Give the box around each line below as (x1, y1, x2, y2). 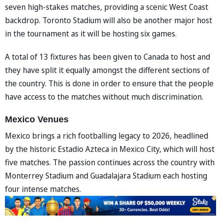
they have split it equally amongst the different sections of (5, 64, 210, 75)
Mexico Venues (5, 114, 69, 124)
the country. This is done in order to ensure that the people (5, 77, 214, 89)
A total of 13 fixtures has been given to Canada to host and (5, 51, 210, 62)
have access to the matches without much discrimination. (5, 91, 203, 102)
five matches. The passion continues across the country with (5, 156, 215, 168)
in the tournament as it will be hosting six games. (5, 28, 177, 39)
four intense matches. (5, 183, 81, 194)
